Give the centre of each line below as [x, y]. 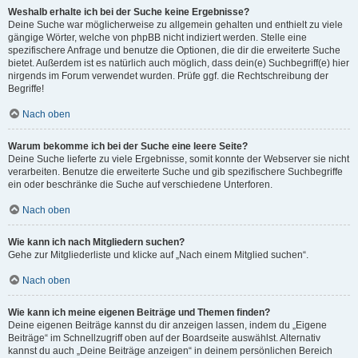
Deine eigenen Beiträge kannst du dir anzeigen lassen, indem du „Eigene [167, 325]
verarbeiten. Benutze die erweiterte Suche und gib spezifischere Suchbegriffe [175, 172]
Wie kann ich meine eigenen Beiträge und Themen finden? [139, 312]
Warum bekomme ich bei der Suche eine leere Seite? [128, 146]
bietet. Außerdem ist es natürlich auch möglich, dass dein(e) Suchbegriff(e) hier [179, 63]
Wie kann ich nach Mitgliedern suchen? [96, 242]
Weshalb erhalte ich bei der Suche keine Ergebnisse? [129, 12]
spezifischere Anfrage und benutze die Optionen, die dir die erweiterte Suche [174, 50]
